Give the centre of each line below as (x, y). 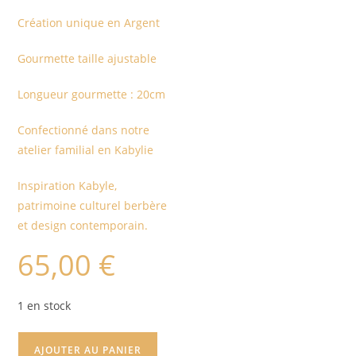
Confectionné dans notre (84, 130)
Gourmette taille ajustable (87, 58)
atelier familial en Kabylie (86, 149)
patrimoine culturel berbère (93, 205)
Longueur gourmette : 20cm (92, 94)
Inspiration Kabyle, (68, 185)
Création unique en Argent (89, 22)
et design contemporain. (83, 225)
